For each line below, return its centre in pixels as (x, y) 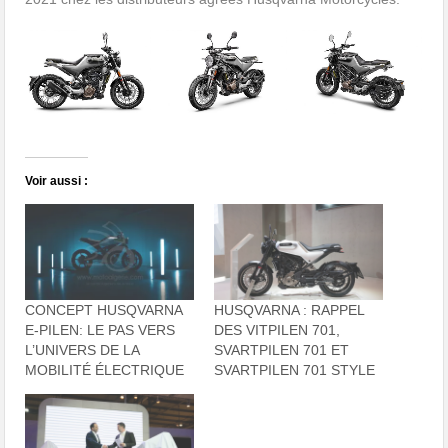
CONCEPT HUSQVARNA (104, 309)
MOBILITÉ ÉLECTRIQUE (105, 369)
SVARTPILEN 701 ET (281, 349)
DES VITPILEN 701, (277, 329)
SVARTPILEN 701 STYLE (294, 369)
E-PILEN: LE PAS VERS (100, 329)
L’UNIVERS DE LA (82, 349)
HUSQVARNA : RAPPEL (289, 309)
